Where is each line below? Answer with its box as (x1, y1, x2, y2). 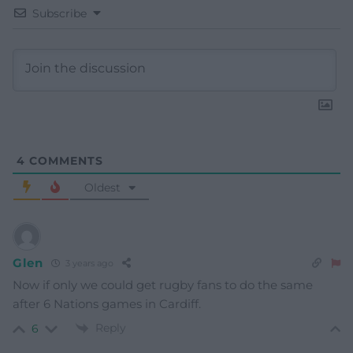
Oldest (84, 180, 121, 195)
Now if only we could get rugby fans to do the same (13, 277, 313, 292)
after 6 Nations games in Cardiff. (13, 295, 201, 311)
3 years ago (62, 258, 113, 269)
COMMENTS (25, 153, 103, 168)
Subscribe (32, 6, 87, 20)
